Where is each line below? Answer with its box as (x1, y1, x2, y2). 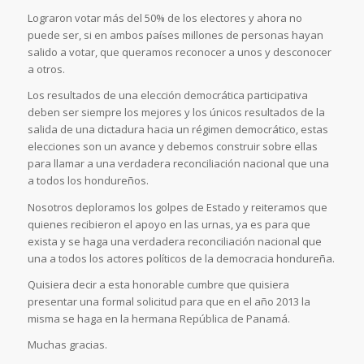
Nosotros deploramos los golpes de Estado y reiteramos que (27, 199, 327, 214)
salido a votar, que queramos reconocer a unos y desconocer (27, 45, 331, 60)
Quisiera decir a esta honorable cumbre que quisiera (27, 276, 289, 292)
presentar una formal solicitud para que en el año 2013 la (27, 293, 310, 309)
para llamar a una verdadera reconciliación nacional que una (27, 156, 329, 171)
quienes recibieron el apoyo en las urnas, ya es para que (27, 216, 310, 232)
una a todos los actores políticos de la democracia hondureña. (27, 250, 335, 266)
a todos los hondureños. (27, 173, 149, 188)
